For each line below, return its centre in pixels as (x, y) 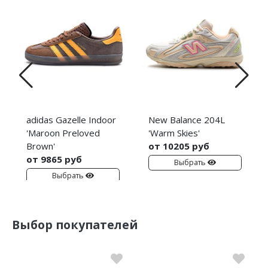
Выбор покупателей (75, 224)
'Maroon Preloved (63, 133)
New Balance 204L (187, 119)
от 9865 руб (54, 159)
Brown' (41, 146)
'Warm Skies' (174, 133)
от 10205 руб (179, 146)
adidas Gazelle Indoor (71, 119)
